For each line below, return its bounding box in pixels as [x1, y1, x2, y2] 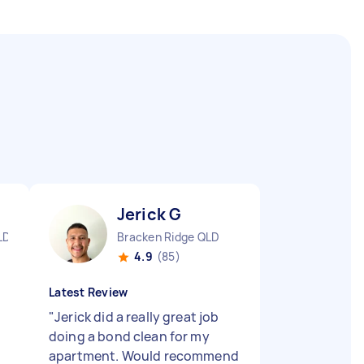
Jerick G [117, 203, 182, 225]
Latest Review [49, 284, 128, 300]
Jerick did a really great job [54, 308, 219, 326]
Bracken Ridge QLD [117, 229, 220, 245]
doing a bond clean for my [49, 327, 210, 345]
